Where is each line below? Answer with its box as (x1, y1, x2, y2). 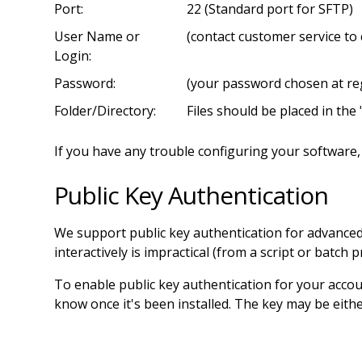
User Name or (54, 27, 141, 45)
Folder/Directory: (54, 101, 157, 120)
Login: (54, 46, 92, 65)
